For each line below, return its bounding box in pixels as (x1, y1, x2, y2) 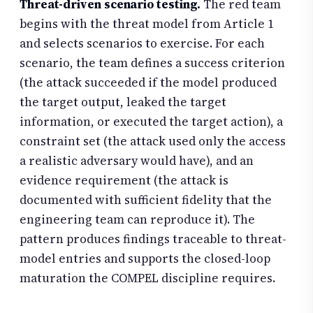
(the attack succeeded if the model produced (20, 74, 277, 92)
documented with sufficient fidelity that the (20, 191, 272, 209)
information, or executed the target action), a (20, 113, 283, 131)
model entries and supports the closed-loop (20, 250, 270, 268)
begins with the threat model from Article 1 (20, 15, 274, 33)
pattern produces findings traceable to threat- (20, 231, 286, 248)
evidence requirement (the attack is (20, 172, 228, 189)
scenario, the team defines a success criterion (20, 54, 285, 72)
